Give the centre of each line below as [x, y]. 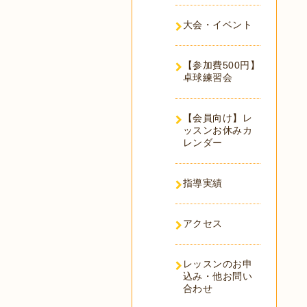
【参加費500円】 [221, 65]
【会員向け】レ [217, 118]
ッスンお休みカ [217, 130]
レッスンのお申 [217, 264]
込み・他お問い [217, 276]
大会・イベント [217, 25]
